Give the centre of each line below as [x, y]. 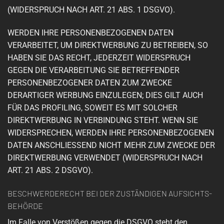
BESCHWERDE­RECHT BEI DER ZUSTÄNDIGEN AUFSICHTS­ [110, 193]
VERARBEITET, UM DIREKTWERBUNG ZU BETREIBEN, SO [108, 45]
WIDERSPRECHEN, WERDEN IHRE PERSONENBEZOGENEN [111, 133]
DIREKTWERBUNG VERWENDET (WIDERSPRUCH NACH [105, 158]
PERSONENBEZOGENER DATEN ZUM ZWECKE [90, 83]
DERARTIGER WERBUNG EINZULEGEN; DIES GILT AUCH [105, 95]
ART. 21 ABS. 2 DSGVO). [50, 170]
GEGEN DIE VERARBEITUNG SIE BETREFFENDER [93, 70]
